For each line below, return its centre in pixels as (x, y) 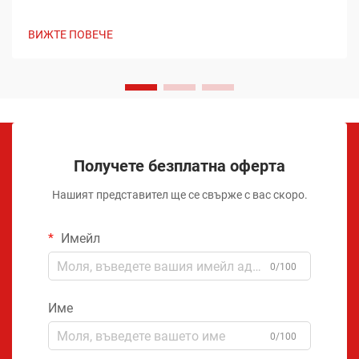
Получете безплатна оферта (179, 166)
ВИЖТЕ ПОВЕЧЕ (71, 34)
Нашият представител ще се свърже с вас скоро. (179, 195)
